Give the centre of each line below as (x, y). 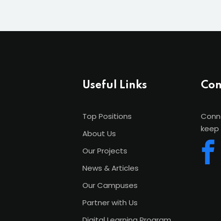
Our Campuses (110, 185)
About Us (99, 133)
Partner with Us (110, 203)
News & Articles (110, 168)
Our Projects (105, 151)
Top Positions (107, 116)
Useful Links (115, 85)
